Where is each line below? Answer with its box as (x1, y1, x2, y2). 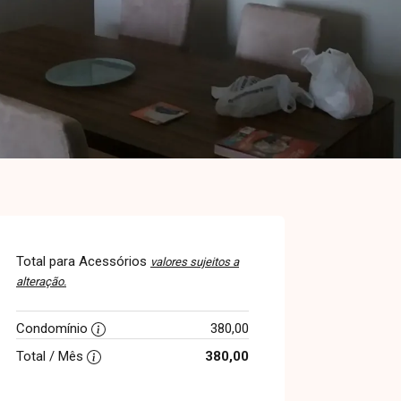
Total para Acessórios (16, 253, 150, 269)
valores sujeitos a (150, 255, 239, 269)
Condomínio (16, 320, 91, 337)
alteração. (16, 275, 66, 288)
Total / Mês (16, 348, 87, 364)
